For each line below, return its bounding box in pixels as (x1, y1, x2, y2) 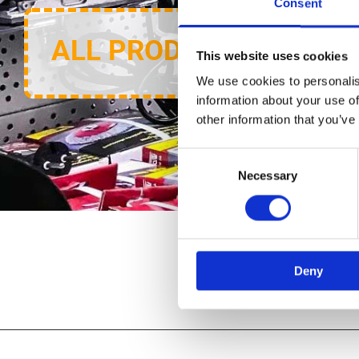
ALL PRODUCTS (51, 34, 254, 67)
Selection (177, 169, 226, 184)
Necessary (238, 168, 297, 183)
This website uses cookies (196, 49, 348, 63)
